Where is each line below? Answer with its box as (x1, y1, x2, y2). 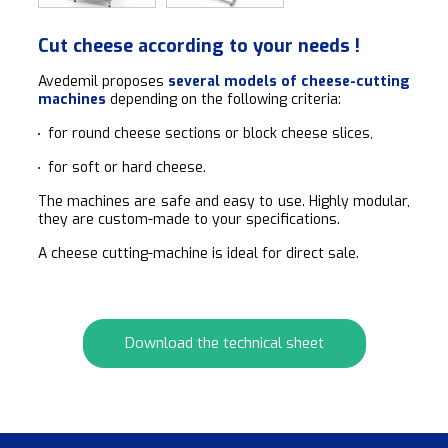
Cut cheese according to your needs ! (38, 33, 360, 58)
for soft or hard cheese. (48, 157, 206, 177)
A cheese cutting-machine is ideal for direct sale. (38, 243, 359, 263)
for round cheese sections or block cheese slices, (48, 123, 373, 143)
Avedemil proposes (38, 71, 168, 91)
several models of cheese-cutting (168, 71, 410, 91)
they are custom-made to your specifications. (38, 209, 340, 229)
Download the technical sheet (124, 333, 324, 354)
